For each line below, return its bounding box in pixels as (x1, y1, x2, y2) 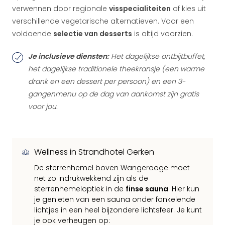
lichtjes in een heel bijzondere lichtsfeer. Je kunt (34, 205, 202, 215)
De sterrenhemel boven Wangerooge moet (34, 163, 190, 173)
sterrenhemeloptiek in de (34, 184, 126, 194)
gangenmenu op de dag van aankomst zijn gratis (28, 89, 199, 99)
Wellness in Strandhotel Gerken (34, 146, 154, 158)
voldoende (12, 29, 53, 39)
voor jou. (28, 101, 58, 111)
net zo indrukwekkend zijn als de (34, 173, 148, 183)
